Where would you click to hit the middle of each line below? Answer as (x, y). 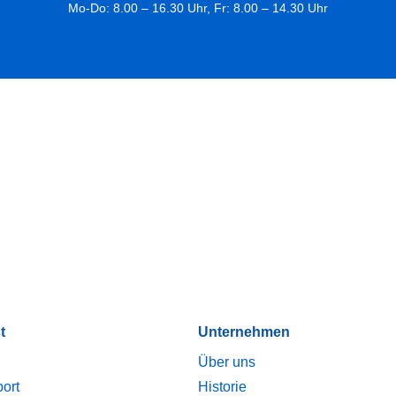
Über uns (227, 362)
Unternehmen (244, 332)
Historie (222, 387)
